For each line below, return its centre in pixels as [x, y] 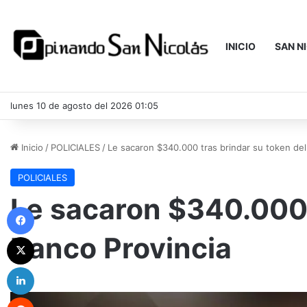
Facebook [54, 206]
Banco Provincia [121, 248]
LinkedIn [51, 267]
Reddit [47, 297]
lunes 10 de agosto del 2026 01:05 [84, 106]
